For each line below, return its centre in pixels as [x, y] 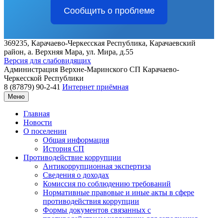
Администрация [31, 69]
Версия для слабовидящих [47, 61]
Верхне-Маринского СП [100, 69]
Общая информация [76, 140]
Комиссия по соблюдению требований [107, 184]
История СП [64, 149]
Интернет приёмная [95, 87]
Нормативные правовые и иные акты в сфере [118, 192]
